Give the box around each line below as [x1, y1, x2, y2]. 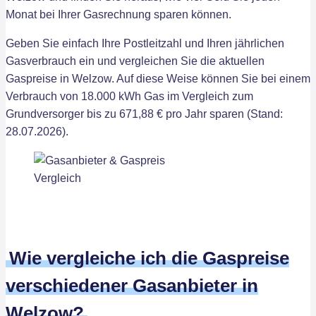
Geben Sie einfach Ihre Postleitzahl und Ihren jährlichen [6, 37, 284, 49]
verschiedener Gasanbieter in [6, 275, 258, 296]
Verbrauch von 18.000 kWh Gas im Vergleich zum [6, 90, 253, 102]
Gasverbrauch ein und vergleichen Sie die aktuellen [6, 55, 265, 67]
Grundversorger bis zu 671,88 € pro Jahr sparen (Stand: [6, 108, 283, 120]
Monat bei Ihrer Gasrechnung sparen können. [6, 8, 231, 20]
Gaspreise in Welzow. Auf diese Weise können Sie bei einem [6, 73, 310, 85]
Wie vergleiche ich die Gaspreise [9, 248, 289, 269]
